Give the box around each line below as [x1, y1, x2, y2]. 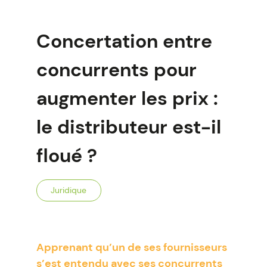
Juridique [51, 185, 86, 195]
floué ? [36, 143, 97, 168]
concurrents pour [36, 57, 197, 82]
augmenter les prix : [36, 86, 218, 111]
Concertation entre [36, 29, 212, 54]
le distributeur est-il [36, 114, 221, 139]
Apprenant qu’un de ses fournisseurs [36, 240, 227, 254]
